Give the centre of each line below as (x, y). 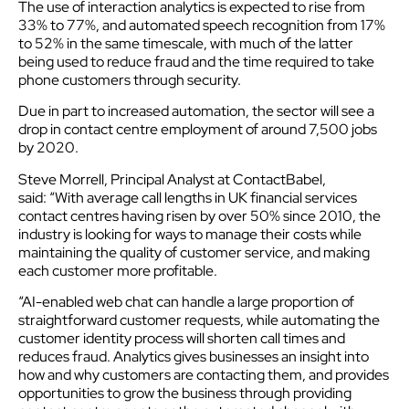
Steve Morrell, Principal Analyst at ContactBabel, (172, 179)
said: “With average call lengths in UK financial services (188, 197)
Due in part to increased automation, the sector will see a (196, 111)
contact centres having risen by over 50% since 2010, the (199, 215)
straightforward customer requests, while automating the (199, 320)
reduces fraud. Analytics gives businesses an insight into (194, 357)
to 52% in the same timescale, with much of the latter (186, 44)
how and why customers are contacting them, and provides (204, 375)
